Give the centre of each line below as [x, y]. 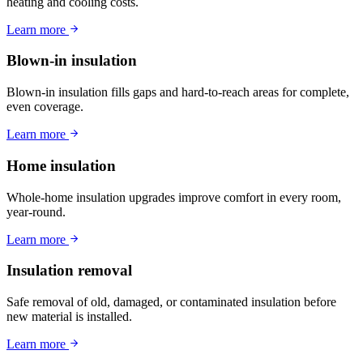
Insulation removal [69, 271]
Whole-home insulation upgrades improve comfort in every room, [174, 197]
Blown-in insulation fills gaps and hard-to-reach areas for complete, [178, 92]
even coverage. [45, 107]
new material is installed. [69, 317]
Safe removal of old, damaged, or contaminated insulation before [171, 302]
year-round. [36, 211]
